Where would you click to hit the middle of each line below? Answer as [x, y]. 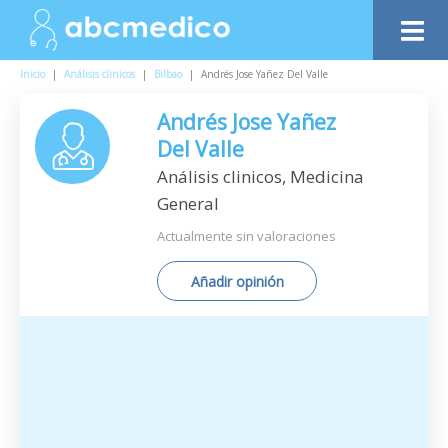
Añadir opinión [237, 281]
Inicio [32, 74]
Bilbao [168, 74]
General [188, 203]
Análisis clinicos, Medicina [260, 176]
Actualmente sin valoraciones [246, 236]
